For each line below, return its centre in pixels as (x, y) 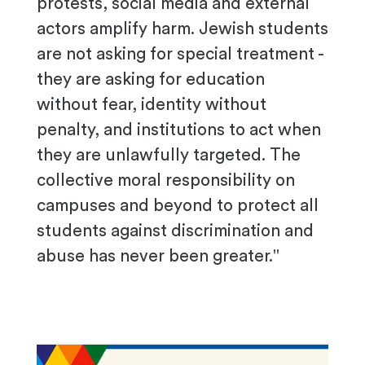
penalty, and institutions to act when (179, 130)
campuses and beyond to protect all (178, 206)
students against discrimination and (175, 231)
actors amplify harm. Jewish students (182, 29)
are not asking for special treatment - (180, 55)
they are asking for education (151, 80)
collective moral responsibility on (166, 181)
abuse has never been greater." (158, 257)
